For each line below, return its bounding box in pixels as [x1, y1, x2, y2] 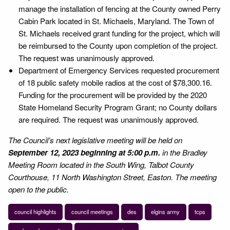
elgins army [151, 207, 180, 216]
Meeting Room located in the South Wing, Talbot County [8, 159, 194, 170]
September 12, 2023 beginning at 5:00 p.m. [8, 146, 160, 158]
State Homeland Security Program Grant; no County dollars [18, 101, 217, 112]
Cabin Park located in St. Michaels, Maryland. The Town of [18, 15, 214, 26]
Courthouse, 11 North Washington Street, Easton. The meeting [8, 171, 217, 182]
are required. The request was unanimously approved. [18, 113, 199, 125]
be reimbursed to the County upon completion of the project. [18, 40, 218, 51]
